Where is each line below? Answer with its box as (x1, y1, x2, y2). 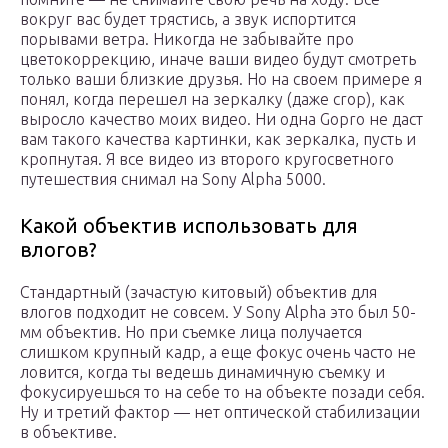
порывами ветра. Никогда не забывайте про (20, 29, 354, 48)
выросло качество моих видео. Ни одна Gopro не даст (20, 109, 423, 128)
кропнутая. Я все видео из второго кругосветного (20, 149, 394, 168)
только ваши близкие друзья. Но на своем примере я (20, 69, 422, 88)
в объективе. (20, 422, 117, 441)
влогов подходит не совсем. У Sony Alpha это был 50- (20, 302, 416, 321)
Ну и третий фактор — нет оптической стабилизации (20, 402, 420, 421)
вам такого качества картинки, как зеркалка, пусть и (20, 129, 416, 148)
